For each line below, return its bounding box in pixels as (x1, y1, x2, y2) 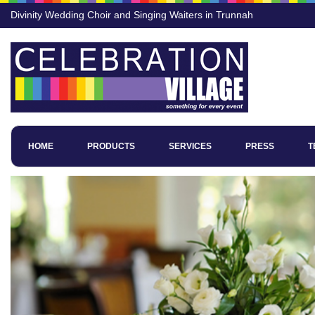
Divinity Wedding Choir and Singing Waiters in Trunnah (11, 9, 253, 20)
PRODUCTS (87, 141, 135, 151)
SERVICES (169, 141, 212, 151)
